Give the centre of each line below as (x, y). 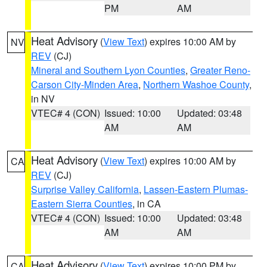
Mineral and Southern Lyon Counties (108, 70)
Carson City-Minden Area (85, 84)
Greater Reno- (220, 70)
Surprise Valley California (85, 189)
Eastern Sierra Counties (82, 204)
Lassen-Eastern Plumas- (196, 189)
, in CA (147, 204)
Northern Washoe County (196, 84)
